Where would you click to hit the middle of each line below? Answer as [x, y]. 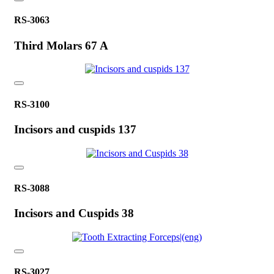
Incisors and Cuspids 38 [74, 213]
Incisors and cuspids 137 [75, 129]
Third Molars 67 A [61, 45]
